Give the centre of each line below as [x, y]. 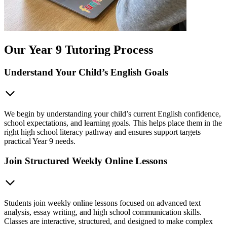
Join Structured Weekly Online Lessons [86, 161]
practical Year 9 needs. [40, 141]
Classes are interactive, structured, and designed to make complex [108, 221]
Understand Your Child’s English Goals [86, 72]
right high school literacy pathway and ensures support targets [102, 132]
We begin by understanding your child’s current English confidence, [112, 114]
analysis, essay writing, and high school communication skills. [103, 212]
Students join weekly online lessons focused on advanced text [102, 203]
